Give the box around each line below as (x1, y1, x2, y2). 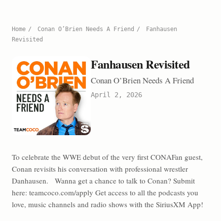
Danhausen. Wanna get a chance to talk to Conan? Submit (12, 176, 195, 185)
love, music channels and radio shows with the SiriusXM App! (12, 199, 203, 209)
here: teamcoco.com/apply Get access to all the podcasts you (12, 187, 198, 197)
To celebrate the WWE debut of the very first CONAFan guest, (12, 152, 203, 162)
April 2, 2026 (91, 91, 142, 99)
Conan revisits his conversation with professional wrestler (12, 164, 188, 174)
